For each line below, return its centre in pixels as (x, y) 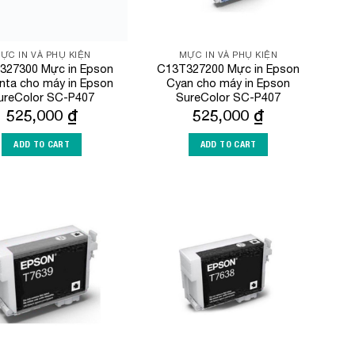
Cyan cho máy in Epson (229, 82)
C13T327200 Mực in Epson (229, 68)
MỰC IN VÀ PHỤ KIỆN (228, 54)
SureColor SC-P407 (229, 97)
